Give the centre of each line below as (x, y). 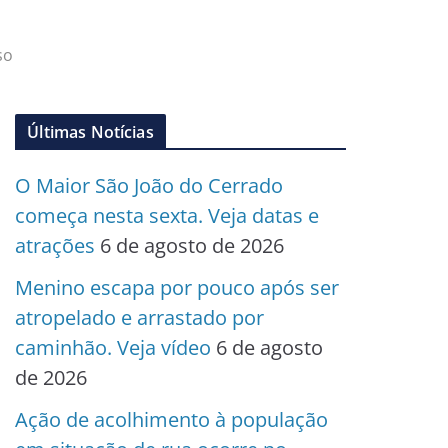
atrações (55, 245)
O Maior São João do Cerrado (149, 185)
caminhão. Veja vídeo (113, 347)
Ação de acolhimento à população (172, 419)
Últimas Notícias (90, 132)
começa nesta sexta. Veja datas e (167, 215)
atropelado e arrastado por (140, 317)
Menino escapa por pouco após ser (177, 287)
